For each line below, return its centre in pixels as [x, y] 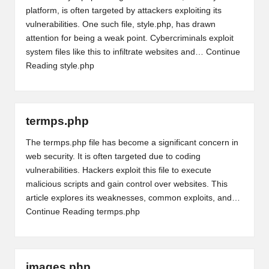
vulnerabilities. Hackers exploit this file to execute [118, 170]
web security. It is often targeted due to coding [113, 156]
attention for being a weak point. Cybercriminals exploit [129, 38]
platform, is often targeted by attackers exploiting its [123, 10]
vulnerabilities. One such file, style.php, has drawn [120, 24]
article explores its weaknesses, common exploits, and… [133, 198]
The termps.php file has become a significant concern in [132, 142]
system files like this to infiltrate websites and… [116, 52]
